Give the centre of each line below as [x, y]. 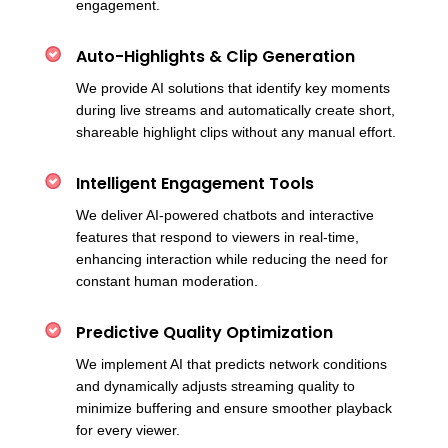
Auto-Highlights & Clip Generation [215, 57]
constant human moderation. [167, 281]
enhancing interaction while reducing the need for [232, 259]
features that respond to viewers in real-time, [217, 237]
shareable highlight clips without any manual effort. [236, 132]
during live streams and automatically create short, [235, 110]
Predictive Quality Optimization [204, 333]
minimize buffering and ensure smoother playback [234, 408]
